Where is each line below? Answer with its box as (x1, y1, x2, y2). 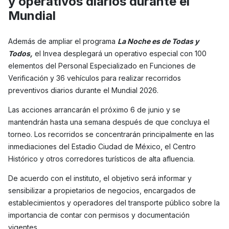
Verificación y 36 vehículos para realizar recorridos (8, 74, 181, 83)
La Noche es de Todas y (118, 37, 199, 46)
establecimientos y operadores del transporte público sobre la (8, 198, 220, 208)
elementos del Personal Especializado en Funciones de (8, 61, 196, 71)
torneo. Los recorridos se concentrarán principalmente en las (8, 130, 214, 139)
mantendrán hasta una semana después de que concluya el (8, 118, 210, 127)
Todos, (8, 49, 33, 58)
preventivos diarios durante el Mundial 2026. (8, 86, 158, 95)
